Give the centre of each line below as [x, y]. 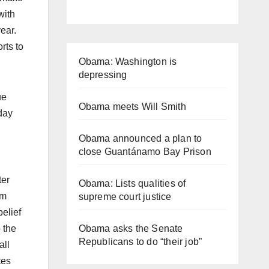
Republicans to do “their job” [140, 241]
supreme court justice [125, 196]
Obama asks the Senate [131, 228]
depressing [103, 74]
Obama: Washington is [128, 61]
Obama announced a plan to [140, 138]
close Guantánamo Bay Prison [145, 151]
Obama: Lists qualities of [132, 183]
